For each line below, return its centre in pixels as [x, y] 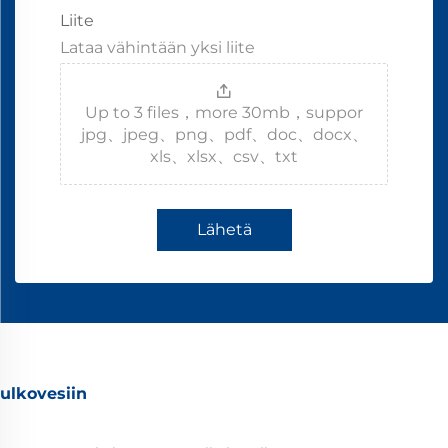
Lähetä [224, 230]
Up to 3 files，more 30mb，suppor [224, 113]
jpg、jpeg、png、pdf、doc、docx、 [224, 135]
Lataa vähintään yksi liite [157, 48]
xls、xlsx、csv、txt [224, 157]
